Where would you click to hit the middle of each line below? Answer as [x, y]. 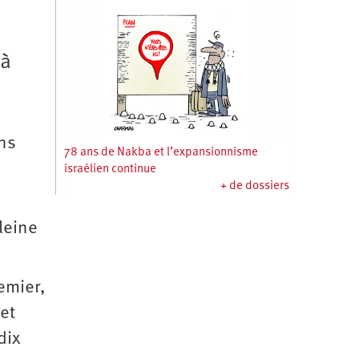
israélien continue [110, 170]
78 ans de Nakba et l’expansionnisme [161, 153]
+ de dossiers [255, 187]
